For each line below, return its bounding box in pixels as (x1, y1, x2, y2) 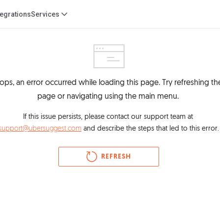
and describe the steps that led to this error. (82, 125, 219, 133)
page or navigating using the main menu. (37, 93, 181, 101)
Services (31, 10, 59, 18)
